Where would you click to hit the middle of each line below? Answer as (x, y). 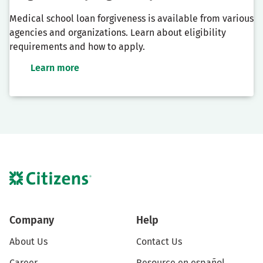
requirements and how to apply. (77, 47)
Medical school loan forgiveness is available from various (131, 19)
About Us (28, 241)
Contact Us (159, 241)
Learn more (55, 68)
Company (32, 220)
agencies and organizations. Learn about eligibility (118, 33)
